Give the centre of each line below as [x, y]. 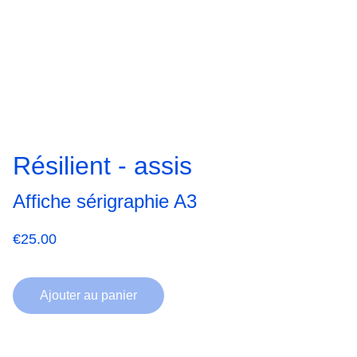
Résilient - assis [102, 166]
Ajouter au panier [88, 295]
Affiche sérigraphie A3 [105, 201]
